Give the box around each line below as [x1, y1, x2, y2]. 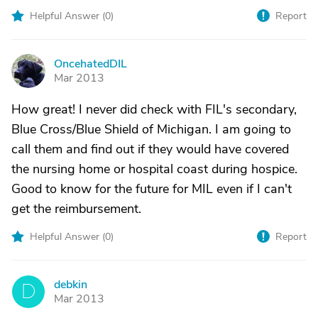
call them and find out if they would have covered [11, 141, 289, 158]
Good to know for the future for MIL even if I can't [11, 180, 292, 197]
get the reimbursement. [11, 200, 141, 217]
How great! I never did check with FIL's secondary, [11, 101, 297, 118]
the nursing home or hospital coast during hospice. [11, 160, 297, 177]
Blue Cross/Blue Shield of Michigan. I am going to [11, 121, 291, 138]
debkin [54, 277, 87, 292]
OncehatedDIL [54, 56, 127, 72]
